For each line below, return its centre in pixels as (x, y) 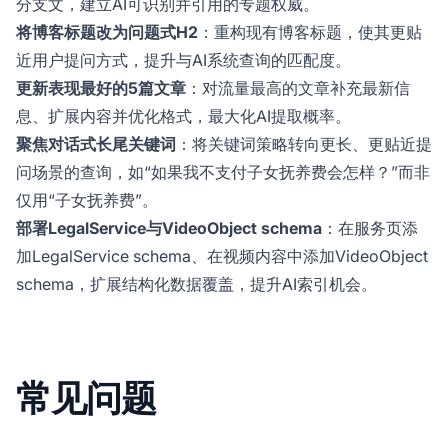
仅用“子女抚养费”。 (87, 199)
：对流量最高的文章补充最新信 (298, 87)
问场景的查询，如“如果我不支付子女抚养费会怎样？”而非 (223, 171)
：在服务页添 (370, 227)
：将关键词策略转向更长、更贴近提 (304, 143)
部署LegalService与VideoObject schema (169, 227)
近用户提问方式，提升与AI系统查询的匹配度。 (183, 59)
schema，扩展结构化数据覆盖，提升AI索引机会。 (196, 283)
